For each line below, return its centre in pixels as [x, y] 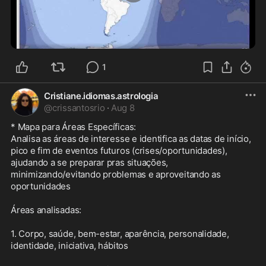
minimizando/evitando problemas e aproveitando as [116, 175]
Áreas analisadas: [46, 210]
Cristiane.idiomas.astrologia [101, 96]
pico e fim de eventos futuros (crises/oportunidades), [119, 151]
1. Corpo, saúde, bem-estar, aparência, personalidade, [120, 234]
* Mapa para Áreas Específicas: [74, 127]
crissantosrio [78, 108]
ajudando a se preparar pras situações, [90, 163]
